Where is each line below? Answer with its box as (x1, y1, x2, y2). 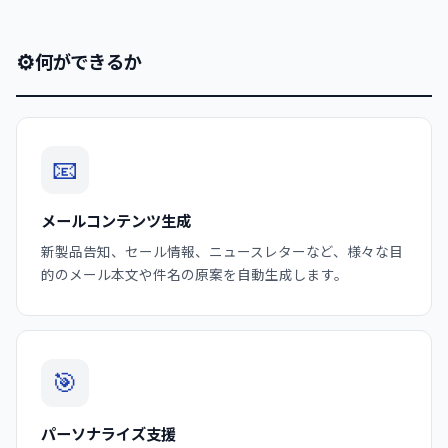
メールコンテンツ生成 (41, 211, 191, 231)
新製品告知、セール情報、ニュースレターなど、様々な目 (41, 243, 403, 260)
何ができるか (34, 50, 142, 73)
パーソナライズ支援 (41, 424, 176, 444)
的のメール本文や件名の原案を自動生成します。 (41, 266, 348, 283)
